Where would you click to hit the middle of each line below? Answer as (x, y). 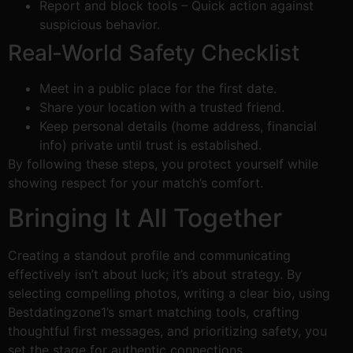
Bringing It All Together (145, 218)
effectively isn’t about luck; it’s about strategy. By (155, 275)
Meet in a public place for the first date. (158, 88)
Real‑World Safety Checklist (154, 52)
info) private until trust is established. (150, 145)
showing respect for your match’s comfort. (136, 182)
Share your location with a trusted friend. (162, 107)
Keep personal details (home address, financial (178, 126)
